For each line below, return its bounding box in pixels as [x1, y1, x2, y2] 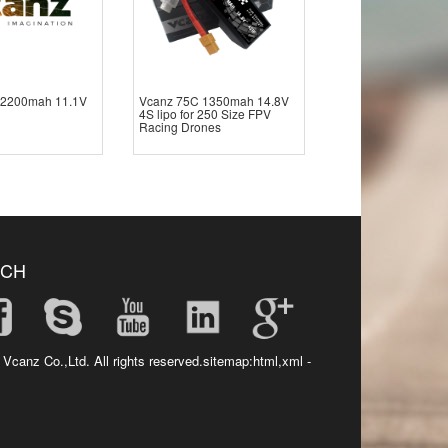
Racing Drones [139, 117, 221, 135]
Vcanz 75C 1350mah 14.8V [139, 91, 289, 109]
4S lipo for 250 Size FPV [139, 104, 271, 122]
